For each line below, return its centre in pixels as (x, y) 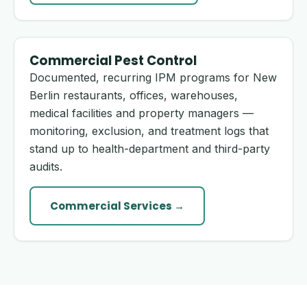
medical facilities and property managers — (142, 113)
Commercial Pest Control (113, 61)
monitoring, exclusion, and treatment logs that (149, 131)
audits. (46, 167)
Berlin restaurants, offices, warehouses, (134, 95)
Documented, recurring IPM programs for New (153, 77)
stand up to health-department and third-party (150, 149)
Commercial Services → (117, 206)
